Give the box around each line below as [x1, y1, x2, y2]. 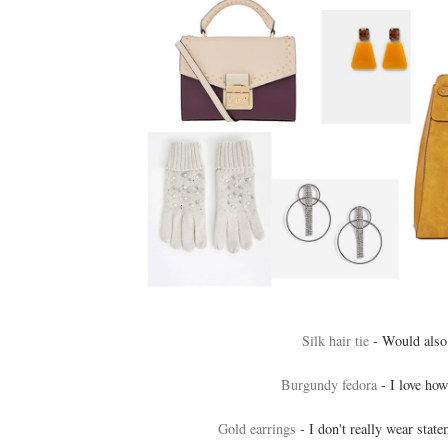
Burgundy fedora [280, 375, 377, 395]
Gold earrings [217, 419, 296, 439]
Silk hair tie [301, 331, 369, 351]
